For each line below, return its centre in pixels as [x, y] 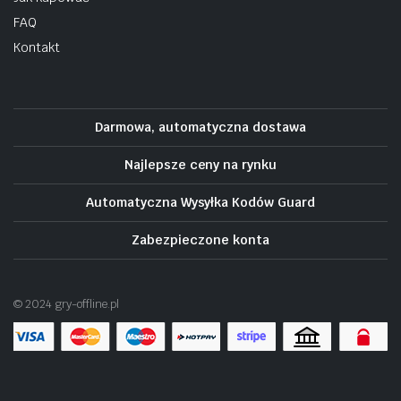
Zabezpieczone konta [200, 240]
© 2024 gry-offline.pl [67, 304]
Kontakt [37, 47]
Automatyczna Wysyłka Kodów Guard [200, 202]
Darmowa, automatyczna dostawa [200, 127]
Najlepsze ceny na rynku [200, 165]
